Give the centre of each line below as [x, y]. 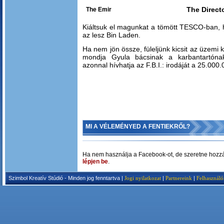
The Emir [99, 9]
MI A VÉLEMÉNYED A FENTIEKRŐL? [138, 126]
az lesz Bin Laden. [111, 35]
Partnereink [179, 178]
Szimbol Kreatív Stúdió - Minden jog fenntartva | [66, 178]
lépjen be [95, 161]
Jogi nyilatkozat [143, 178]
